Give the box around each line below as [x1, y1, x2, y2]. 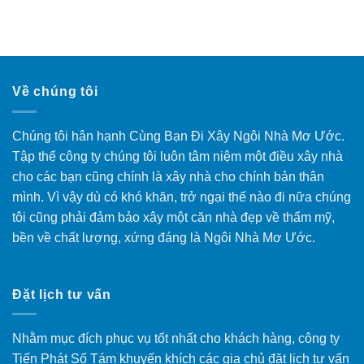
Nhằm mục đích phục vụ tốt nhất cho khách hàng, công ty [12, 331, 340, 346]
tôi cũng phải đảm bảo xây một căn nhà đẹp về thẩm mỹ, [12, 210, 335, 224]
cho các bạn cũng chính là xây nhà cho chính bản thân [12, 169, 324, 184]
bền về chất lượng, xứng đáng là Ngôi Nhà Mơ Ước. [12, 230, 315, 245]
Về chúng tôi [12, 84, 98, 99]
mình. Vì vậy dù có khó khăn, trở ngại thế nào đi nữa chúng [12, 189, 351, 204]
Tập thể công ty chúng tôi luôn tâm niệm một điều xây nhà [12, 149, 343, 163]
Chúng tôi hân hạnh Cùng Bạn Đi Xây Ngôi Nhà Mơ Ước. [12, 128, 344, 143]
